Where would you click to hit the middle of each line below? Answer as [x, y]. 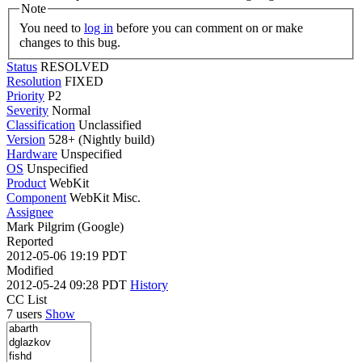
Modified [30, 270]
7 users [26, 314]
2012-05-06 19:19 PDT [67, 255]
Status [22, 66]
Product [26, 183]
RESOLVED [75, 66]
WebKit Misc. [105, 197]
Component [36, 197]
